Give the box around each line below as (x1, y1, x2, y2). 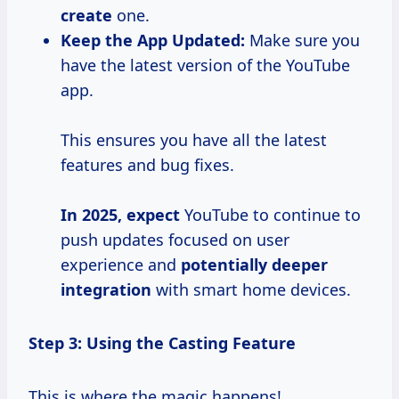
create (61, 4, 112, 26)
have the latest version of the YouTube (61, 53, 350, 76)
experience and (61, 253, 181, 275)
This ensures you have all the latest (61, 128, 327, 151)
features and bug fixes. (61, 153, 234, 175)
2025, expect (82, 203, 180, 225)
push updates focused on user (61, 228, 289, 250)
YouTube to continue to (180, 203, 361, 225)
